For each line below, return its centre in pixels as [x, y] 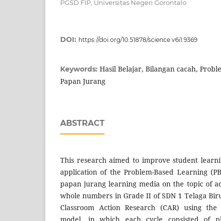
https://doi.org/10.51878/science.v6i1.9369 [138, 40]
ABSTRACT [82, 123]
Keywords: [80, 69]
